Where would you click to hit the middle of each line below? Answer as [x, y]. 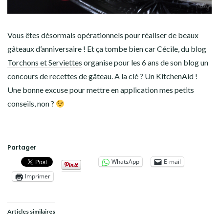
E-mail [172, 162]
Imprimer [38, 176]
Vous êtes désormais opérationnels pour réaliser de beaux [103, 35]
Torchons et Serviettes [45, 63]
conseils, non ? [32, 104]
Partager [22, 148]
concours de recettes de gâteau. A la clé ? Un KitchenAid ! [102, 76]
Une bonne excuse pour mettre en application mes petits [101, 90]
